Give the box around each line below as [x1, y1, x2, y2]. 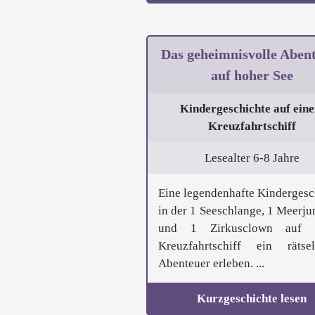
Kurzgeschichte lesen [197, 292, 307, 306]
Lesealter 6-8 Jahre [204, 151, 300, 165]
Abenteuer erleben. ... [158, 257, 264, 271]
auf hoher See [210, 67, 293, 84]
